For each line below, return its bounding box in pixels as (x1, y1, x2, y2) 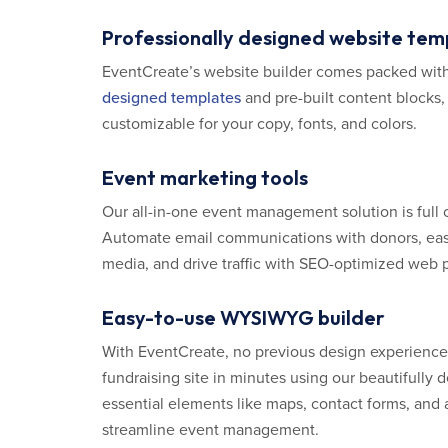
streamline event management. (102, 420, 319, 440)
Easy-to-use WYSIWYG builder (102, 305, 385, 330)
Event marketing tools (102, 165, 308, 190)
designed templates (102, 88, 241, 108)
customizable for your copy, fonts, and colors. (102, 114, 417, 134)
